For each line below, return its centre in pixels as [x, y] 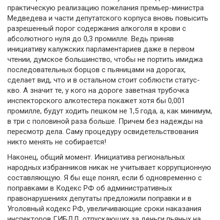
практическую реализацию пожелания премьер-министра [106, 8]
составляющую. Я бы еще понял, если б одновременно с [105, 178]
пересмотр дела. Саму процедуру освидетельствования [103, 131]
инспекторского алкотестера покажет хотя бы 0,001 [96, 100]
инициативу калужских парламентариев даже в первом [101, 49]
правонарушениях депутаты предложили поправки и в [99, 199]
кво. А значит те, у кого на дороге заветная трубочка [98, 90]
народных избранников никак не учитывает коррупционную [109, 168]
